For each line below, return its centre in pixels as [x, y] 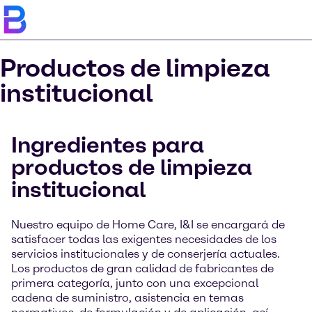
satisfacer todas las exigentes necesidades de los [144, 239]
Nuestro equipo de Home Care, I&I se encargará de [148, 225]
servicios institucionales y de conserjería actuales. [146, 254]
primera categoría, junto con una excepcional [135, 283]
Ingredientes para [108, 145]
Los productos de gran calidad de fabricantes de [142, 268]
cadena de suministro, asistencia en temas [127, 298]
